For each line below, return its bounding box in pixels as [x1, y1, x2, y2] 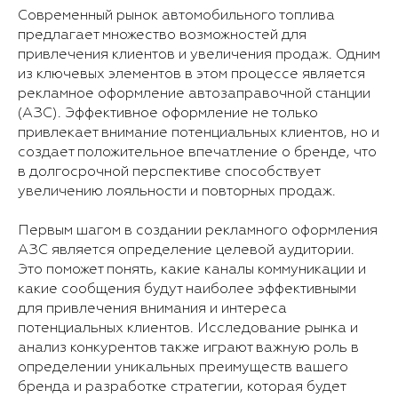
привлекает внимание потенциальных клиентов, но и [18, 125, 379, 140]
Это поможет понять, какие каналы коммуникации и [18, 262, 366, 277]
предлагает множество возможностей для [18, 28, 306, 43]
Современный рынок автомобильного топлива [18, 8, 335, 23]
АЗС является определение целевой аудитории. [18, 243, 354, 258]
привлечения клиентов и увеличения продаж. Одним [18, 47, 380, 62]
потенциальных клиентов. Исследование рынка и [18, 321, 358, 336]
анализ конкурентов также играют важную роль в [18, 340, 359, 355]
